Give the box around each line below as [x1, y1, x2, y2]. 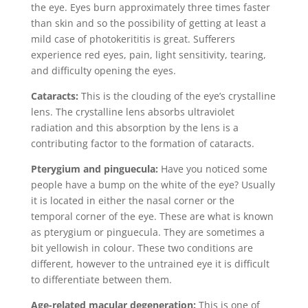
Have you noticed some [157, 162, 267, 175]
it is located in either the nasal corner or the [30, 194, 234, 207]
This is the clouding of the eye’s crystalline [78, 89, 276, 102]
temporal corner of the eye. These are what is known [30, 210, 274, 223]
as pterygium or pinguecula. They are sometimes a [30, 225, 265, 239]
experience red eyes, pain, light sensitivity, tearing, [30, 48, 266, 61]
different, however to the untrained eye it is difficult [30, 257, 269, 270]
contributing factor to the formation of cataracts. [30, 137, 254, 150]
